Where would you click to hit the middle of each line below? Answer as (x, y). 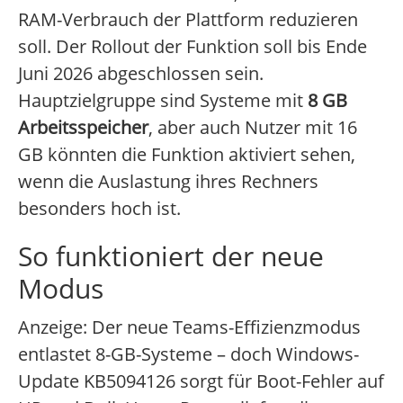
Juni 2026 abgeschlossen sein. (141, 74)
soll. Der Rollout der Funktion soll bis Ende (193, 47)
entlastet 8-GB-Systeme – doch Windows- (188, 354)
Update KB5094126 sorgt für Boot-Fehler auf (201, 381)
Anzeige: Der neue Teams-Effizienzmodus (189, 327)
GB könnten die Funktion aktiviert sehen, (187, 155)
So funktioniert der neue (171, 256)
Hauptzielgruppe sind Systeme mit (163, 101)
